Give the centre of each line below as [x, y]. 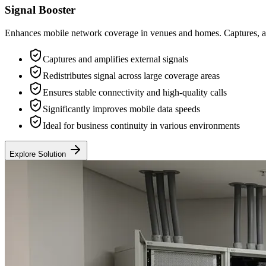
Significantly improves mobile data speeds [121, 109]
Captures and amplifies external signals [115, 59]
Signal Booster [40, 9]
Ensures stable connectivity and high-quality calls [135, 92]
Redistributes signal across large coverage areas [131, 75]
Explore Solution [38, 154]
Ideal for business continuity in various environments [141, 125]
